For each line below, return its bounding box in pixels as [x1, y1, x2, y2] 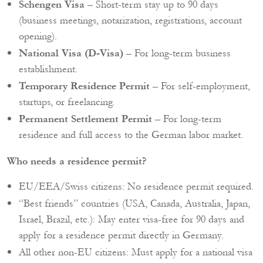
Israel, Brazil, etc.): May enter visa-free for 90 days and [19, 212, 244, 227]
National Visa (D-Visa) [19, 46, 123, 61]
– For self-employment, [150, 79, 250, 93]
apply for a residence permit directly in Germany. [19, 228, 224, 242]
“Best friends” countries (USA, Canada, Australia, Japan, [19, 196, 250, 211]
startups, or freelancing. [19, 95, 114, 109]
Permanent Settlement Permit [19, 112, 152, 127]
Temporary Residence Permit [19, 79, 150, 94]
